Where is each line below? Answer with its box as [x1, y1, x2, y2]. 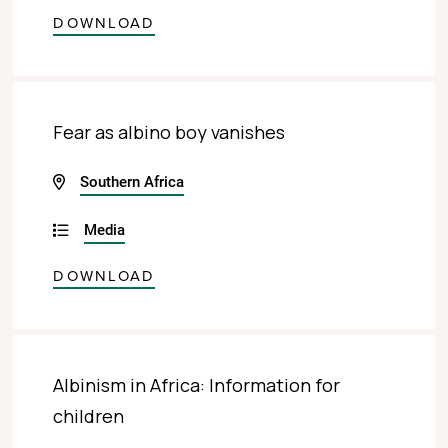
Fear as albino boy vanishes [53, 119, 286, 144]
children [53, 404, 125, 429]
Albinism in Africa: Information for [53, 373, 341, 398]
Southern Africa [80, 170, 185, 191]
